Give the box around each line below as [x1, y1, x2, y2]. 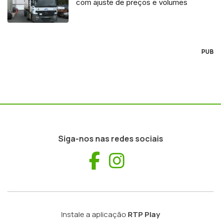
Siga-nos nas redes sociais [58, 133, 163, 144]
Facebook [100, 147, 176, 172]
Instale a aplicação [61, 209, 128, 220]
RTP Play [128, 209, 160, 220]
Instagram [124, 147, 207, 172]
